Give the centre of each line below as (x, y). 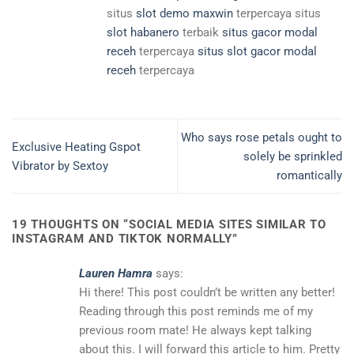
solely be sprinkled (293, 156)
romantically (309, 175)
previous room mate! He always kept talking (195, 331)
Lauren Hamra (116, 274)
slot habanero (143, 32)
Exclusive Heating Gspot (76, 147)
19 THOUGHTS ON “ (71, 225)
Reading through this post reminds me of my (196, 312)
